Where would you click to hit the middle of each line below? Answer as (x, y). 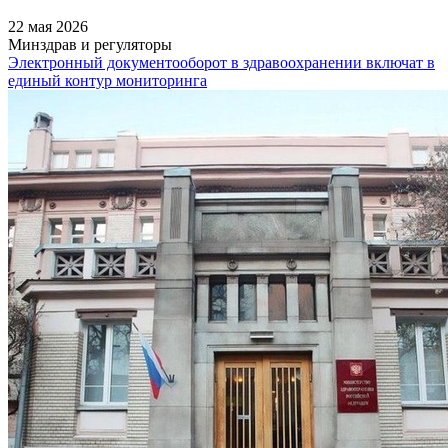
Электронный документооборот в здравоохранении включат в (221, 62)
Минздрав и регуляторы (90, 44)
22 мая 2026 (48, 26)
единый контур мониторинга (107, 80)
